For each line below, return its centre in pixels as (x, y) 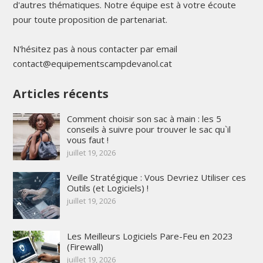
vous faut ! (87, 139)
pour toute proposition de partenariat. (90, 19)
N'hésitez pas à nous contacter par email (95, 48)
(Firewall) (85, 246)
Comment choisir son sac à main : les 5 (144, 118)
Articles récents (60, 93)
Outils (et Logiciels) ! (107, 188)
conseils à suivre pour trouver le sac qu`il (149, 129)
